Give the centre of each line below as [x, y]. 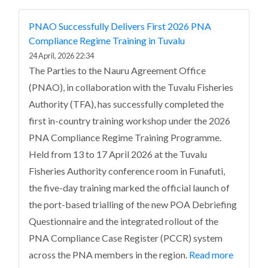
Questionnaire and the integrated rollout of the [124, 221]
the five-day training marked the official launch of [129, 188]
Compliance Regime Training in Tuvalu [107, 40]
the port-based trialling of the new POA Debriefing [133, 204]
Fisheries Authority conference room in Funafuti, [127, 171]
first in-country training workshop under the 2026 [130, 121]
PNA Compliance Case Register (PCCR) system [126, 238]
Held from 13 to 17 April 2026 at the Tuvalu [118, 154]
